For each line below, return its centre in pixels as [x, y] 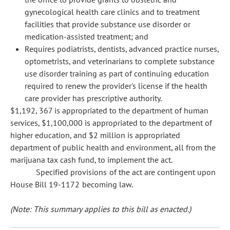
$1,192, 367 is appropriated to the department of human [109, 110]
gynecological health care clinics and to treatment [112, 12]
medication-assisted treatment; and [87, 36]
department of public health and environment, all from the [113, 147]
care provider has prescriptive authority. [93, 98]
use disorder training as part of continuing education [117, 73]
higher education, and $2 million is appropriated [95, 135]
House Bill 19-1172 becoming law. [72, 184]
